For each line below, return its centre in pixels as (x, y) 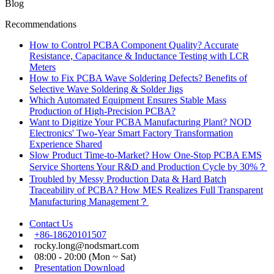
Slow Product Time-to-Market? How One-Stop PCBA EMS (146, 155)
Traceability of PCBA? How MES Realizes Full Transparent (146, 190)
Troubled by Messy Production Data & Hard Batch (128, 179)
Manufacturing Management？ (89, 202)
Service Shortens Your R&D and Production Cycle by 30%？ (148, 167)
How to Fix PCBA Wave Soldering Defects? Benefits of (138, 78)
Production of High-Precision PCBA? (102, 111)
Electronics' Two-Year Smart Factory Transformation (131, 133)
